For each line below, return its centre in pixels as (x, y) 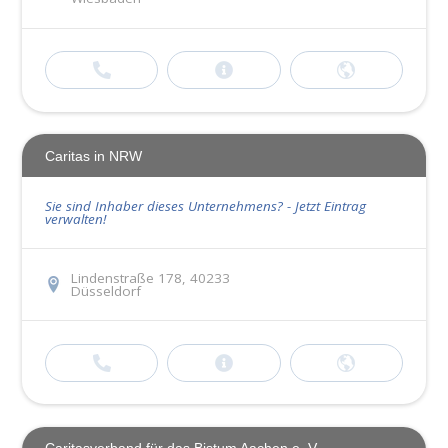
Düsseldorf (105, 290)
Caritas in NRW (93, 155)
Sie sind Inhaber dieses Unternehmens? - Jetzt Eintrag (205, 205)
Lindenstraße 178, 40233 (150, 277)
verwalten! (75, 218)
